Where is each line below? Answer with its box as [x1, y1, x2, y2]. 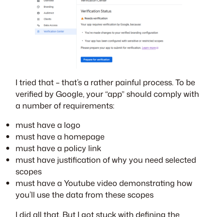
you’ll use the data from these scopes [15, 189, 154, 201]
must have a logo [15, 119, 80, 131]
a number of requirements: [15, 99, 114, 111]
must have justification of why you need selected [15, 154, 196, 166]
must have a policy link [15, 142, 101, 154]
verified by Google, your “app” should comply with [15, 88, 199, 99]
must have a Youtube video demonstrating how [15, 177, 192, 189]
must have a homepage [15, 131, 105, 142]
